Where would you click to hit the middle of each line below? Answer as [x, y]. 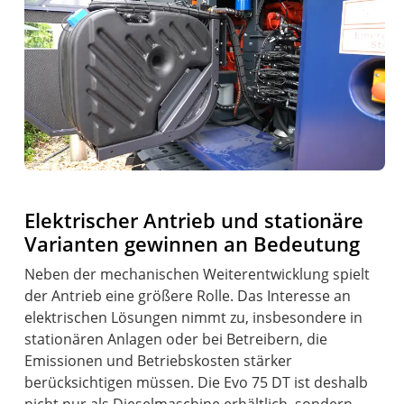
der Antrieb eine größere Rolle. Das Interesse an [188, 296]
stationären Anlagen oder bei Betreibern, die [176, 340]
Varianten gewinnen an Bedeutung [193, 244]
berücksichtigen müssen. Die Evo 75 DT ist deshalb [197, 383]
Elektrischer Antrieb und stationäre [194, 221]
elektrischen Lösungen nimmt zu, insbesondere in [194, 318]
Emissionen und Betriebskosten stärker [159, 361]
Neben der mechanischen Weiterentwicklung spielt [197, 275]
